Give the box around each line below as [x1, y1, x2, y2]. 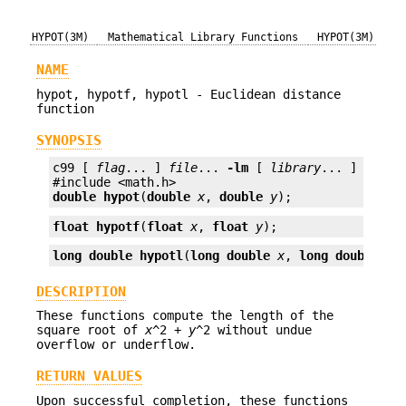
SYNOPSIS [36, 132, 101, 150]
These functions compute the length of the [36, 307, 333, 323]
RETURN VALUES [36, 368, 142, 385]
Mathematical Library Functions [107, 31, 298, 43]
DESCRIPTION [36, 283, 126, 300]
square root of [36, 322, 145, 337]
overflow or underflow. [36, 336, 196, 352]
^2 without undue [196, 322, 312, 337]
